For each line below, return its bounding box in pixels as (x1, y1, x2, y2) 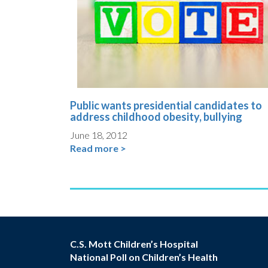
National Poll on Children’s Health (70, 251, 218, 263)
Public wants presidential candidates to (70, 99, 262, 112)
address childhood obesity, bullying (70, 110, 242, 124)
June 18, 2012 (70, 129, 127, 141)
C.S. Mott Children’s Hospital (70, 238, 198, 250)
